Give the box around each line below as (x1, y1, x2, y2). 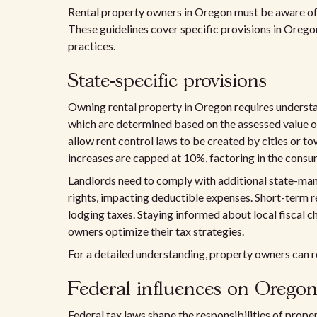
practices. (68, 39, 115, 52)
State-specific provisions (68, 72, 267, 91)
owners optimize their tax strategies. (68, 224, 244, 238)
